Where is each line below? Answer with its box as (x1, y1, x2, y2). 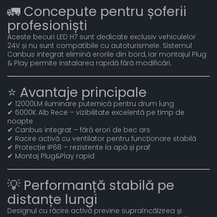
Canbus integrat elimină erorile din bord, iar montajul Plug (7, 49, 206, 59)
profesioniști (7, 16, 87, 34)
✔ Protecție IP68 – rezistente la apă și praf (7, 142, 150, 152)
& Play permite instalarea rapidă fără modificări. (7, 58, 171, 68)
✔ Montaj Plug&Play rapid (7, 151, 94, 161)
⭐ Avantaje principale (7, 83, 147, 101)
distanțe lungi (7, 190, 97, 208)
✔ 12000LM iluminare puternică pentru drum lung (7, 99, 174, 108)
